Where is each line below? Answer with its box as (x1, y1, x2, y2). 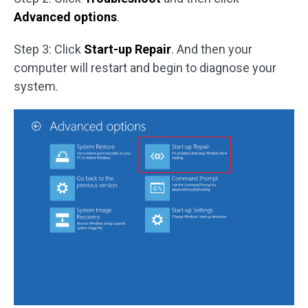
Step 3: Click (14, 42, 81, 56)
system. (14, 79, 58, 93)
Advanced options (14, 10, 117, 24)
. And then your (171, 42, 252, 56)
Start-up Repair (81, 42, 171, 56)
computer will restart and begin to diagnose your (14, 60, 276, 75)
